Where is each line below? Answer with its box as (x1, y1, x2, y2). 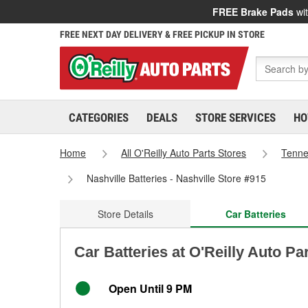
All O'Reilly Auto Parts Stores (121, 146, 247, 159)
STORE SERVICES (195, 111, 276, 124)
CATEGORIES (69, 111, 129, 124)
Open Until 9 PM (109, 280, 192, 296)
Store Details (97, 207, 153, 221)
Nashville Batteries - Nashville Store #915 (87, 171, 267, 185)
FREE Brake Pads (212, 5, 294, 19)
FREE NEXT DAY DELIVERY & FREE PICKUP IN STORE (60, 29, 265, 40)
